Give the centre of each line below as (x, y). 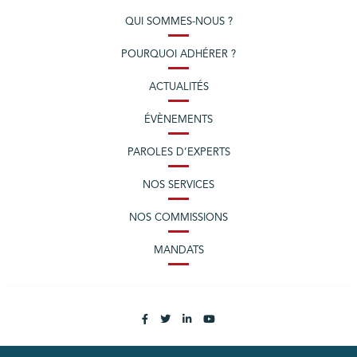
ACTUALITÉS (178, 87)
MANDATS (178, 250)
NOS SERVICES (178, 185)
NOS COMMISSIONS (178, 218)
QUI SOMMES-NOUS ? (178, 22)
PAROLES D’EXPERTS (178, 152)
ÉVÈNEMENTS (178, 120)
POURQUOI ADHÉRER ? (178, 54)
